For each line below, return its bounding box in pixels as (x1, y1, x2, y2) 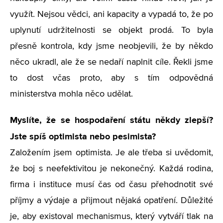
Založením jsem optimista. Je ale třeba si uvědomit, (10, 148, 213, 157)
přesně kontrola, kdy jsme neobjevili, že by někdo (10, 42, 213, 51)
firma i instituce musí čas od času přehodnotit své (10, 180, 213, 189)
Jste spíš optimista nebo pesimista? (10, 131, 156, 142)
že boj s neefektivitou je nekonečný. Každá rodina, (10, 164, 213, 173)
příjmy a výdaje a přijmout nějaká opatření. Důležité (10, 196, 213, 205)
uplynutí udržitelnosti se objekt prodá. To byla (10, 26, 213, 35)
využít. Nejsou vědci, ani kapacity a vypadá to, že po (10, 10, 213, 19)
